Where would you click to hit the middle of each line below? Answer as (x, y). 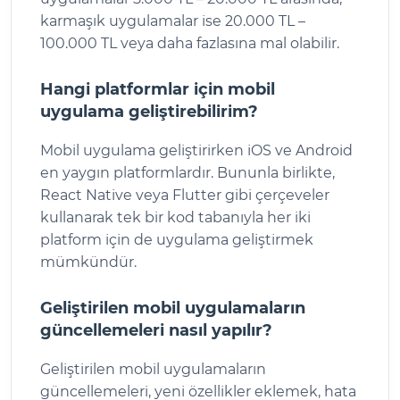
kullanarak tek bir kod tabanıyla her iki (175, 217)
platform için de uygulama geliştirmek (177, 239)
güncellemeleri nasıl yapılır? (156, 330)
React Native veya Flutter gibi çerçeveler (185, 195)
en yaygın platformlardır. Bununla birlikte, (187, 172)
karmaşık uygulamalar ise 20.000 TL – (173, 21)
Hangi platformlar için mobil (158, 89)
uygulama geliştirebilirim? (149, 111)
